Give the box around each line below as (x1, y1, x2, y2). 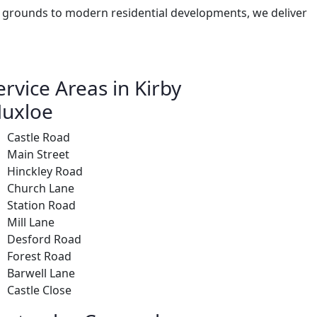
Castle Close (7, 282, 71, 298)
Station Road (7, 197, 76, 213)
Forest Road (7, 248, 71, 264)
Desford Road (7, 231, 81, 247)
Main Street (7, 146, 69, 162)
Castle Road (7, 129, 70, 145)
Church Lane (7, 180, 74, 196)
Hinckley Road (7, 163, 83, 179)
